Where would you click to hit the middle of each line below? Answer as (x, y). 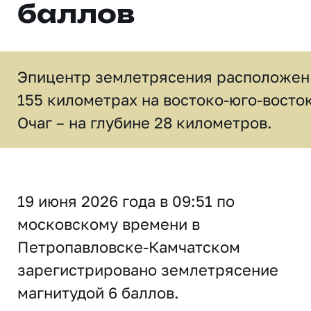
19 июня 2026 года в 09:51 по (126, 201)
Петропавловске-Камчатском (129, 247)
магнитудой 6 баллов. (98, 293)
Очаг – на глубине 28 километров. (145, 123)
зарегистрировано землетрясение (148, 270)
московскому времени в (109, 224)
